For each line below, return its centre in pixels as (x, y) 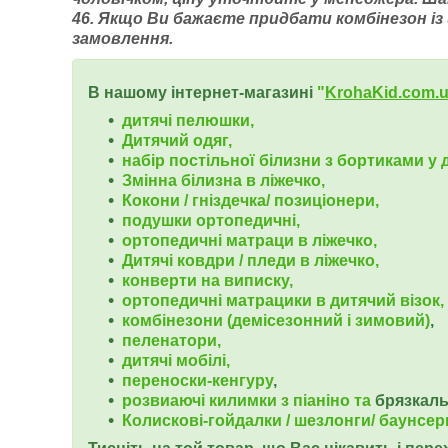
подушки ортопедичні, (211, 220)
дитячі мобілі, (176, 360)
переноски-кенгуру (197, 380)
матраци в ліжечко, (301, 240)
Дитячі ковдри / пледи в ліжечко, (250, 260)
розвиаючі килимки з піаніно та (248, 400)
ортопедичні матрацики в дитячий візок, (283, 300)
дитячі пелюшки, (188, 120)
